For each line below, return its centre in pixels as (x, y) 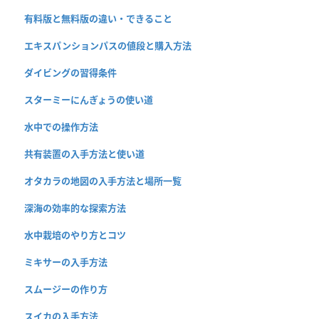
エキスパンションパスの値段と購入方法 (108, 46)
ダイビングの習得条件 (70, 73)
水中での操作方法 (61, 127)
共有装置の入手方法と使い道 (84, 154)
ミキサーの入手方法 (66, 262)
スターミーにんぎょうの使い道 (89, 100)
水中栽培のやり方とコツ (75, 235)
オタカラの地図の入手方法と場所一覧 (103, 181)
